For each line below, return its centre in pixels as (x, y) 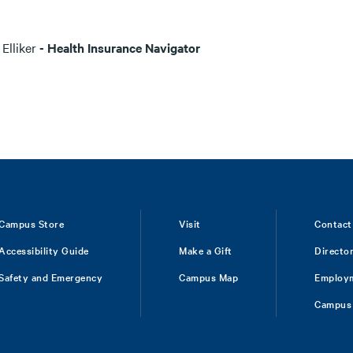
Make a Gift (206, 250)
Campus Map (209, 277)
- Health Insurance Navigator (118, 47)
